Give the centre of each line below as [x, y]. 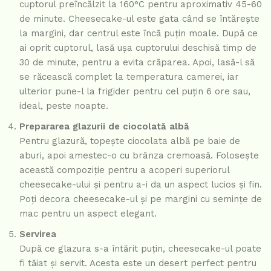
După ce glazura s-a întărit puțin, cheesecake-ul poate [140, 249]
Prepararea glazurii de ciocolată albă [104, 127]
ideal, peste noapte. [64, 106]
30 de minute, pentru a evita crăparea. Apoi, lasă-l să [137, 63]
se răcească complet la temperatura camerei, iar [129, 77]
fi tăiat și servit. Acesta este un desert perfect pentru [138, 263]
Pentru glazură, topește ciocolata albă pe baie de [130, 141]
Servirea [38, 234]
